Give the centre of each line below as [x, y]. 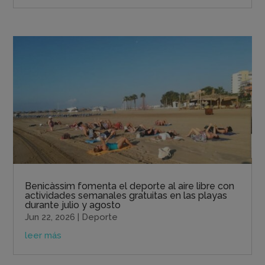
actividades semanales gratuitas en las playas [126, 196]
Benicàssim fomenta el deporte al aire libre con [130, 186]
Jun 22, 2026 [50, 217]
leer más [43, 236]
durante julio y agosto [74, 205]
